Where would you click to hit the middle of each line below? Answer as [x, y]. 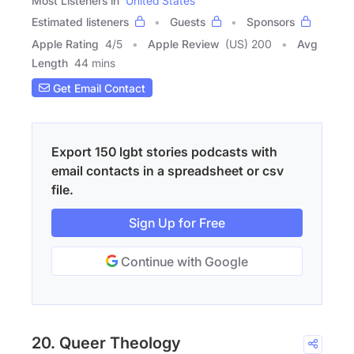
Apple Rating [65, 44]
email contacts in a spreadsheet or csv [168, 171]
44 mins [95, 63]
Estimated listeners [80, 22]
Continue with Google [183, 262]
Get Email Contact [98, 88]
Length [50, 63]
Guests [188, 22]
